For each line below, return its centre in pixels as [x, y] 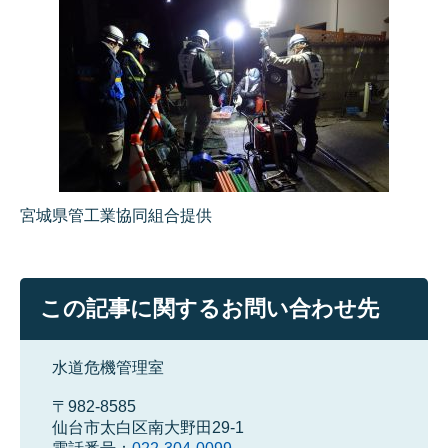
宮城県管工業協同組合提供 [116, 216]
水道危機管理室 [108, 368]
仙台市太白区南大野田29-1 [148, 428]
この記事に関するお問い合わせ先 [209, 309]
